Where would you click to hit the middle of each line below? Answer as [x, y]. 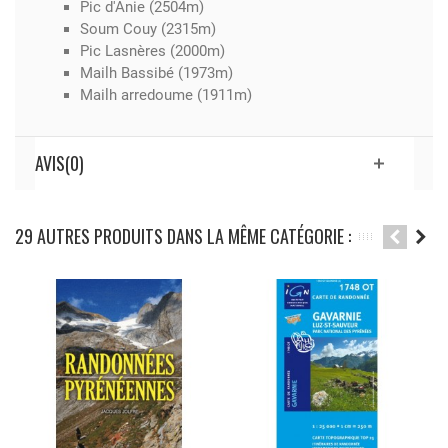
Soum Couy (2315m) [147, 29]
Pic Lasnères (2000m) [152, 51]
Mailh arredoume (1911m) [165, 95]
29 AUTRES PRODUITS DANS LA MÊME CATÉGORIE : [183, 236]
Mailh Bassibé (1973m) [156, 73]
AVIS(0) [59, 163]
